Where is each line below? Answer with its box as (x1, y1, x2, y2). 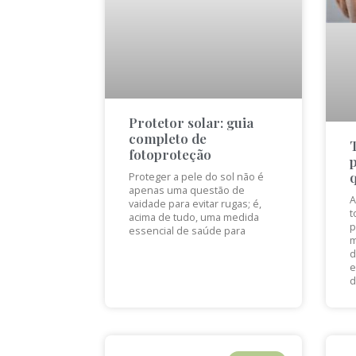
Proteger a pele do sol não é (129, 170, 264, 184)
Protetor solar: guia (129, 114, 253, 132)
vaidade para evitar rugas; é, (129, 197, 261, 211)
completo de (129, 130, 207, 148)
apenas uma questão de (129, 184, 245, 198)
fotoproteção (129, 145, 211, 164)
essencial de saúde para (129, 224, 246, 238)
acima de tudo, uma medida (129, 211, 259, 225)
